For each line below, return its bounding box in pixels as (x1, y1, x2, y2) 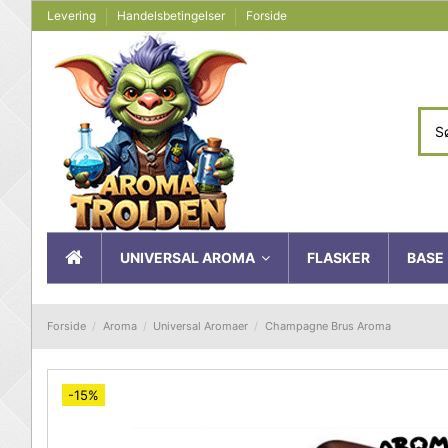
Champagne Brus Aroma (264, 318, 391, 333)
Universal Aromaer (153, 318, 249, 333)
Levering (47, 8, 99, 23)
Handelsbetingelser (117, 8, 228, 23)
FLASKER (307, 248, 370, 266)
